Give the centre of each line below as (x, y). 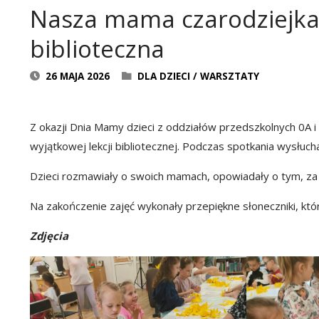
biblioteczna (97, 48)
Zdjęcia (49, 236)
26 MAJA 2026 (77, 77)
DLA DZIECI (163, 77)
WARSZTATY (229, 77)
